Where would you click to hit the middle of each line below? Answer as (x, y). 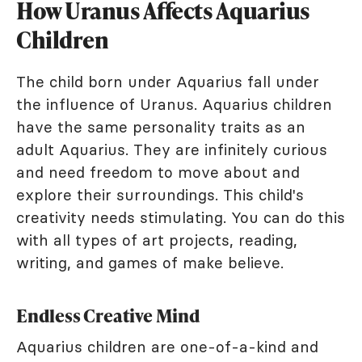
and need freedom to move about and (158, 173)
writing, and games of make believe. (150, 263)
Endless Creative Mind (108, 316)
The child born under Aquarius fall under (168, 82)
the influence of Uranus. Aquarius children (174, 105)
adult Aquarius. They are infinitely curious (172, 150)
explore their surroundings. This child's (160, 195)
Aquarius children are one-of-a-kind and (167, 347)
